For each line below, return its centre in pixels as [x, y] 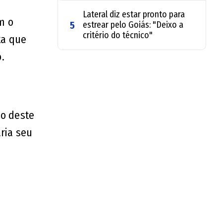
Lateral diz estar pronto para [134, 14]
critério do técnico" [118, 35]
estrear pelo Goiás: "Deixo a [133, 25]
